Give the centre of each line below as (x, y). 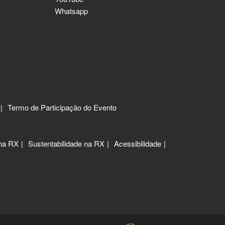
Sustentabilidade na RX (66, 144)
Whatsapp (71, 11)
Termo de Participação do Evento (62, 107)
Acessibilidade (138, 144)
